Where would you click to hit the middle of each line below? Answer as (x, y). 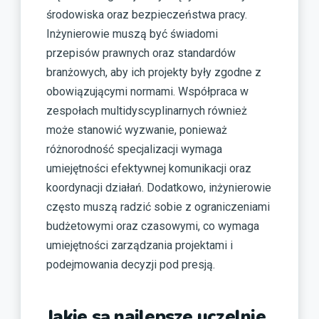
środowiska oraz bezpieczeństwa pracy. (147, 15)
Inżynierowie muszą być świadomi (132, 34)
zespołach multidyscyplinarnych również (147, 111)
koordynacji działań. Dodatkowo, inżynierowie (159, 188)
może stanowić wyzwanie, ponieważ (137, 130)
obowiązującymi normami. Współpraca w (147, 92)
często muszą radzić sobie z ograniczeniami (158, 207)
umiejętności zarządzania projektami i (140, 246)
